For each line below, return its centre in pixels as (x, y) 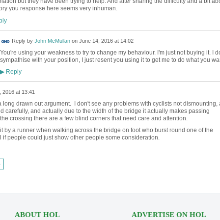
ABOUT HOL (37, 215)
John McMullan (52, 41)
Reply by (22, 41)
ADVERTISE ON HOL (169, 215)
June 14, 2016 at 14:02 (106, 41)
